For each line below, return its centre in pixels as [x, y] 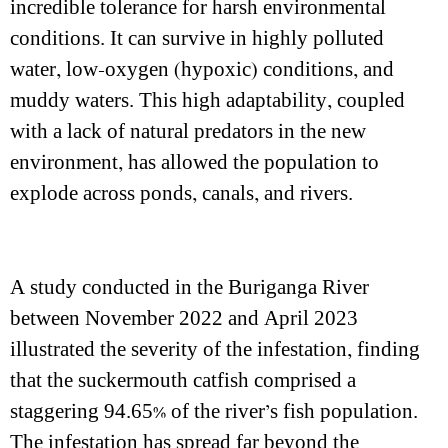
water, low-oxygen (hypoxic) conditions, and [202, 69]
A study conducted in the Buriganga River [189, 287]
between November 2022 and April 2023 [184, 318]
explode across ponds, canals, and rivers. [181, 193]
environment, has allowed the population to [194, 162]
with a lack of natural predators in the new [188, 131]
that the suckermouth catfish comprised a [183, 380]
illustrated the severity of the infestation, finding [215, 349]
